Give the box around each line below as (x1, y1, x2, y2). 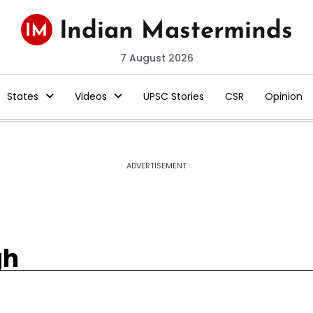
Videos (74, 89, 107, 103)
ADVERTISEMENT (126, 160, 187, 171)
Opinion (264, 89, 303, 103)
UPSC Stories (143, 89, 204, 103)
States (6, 89, 38, 103)
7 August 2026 (119, 51, 194, 65)
